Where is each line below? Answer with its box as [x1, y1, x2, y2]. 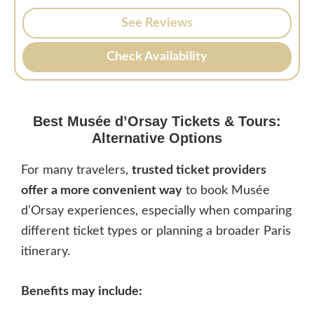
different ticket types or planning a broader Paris [21, 225, 291, 238]
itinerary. [21, 245, 70, 259]
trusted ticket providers [132, 164, 266, 177]
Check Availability [107, 50, 207, 64]
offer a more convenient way [21, 184, 182, 198]
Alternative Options [92, 130, 222, 146]
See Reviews [121, 16, 193, 29]
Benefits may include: [21, 285, 142, 299]
